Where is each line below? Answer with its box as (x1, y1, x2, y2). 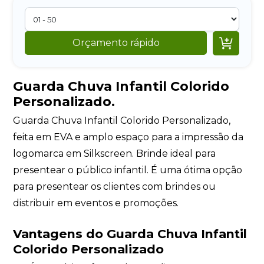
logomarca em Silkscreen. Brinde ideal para (13, 147, 216, 159)
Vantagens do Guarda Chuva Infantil (13, 226, 247, 242)
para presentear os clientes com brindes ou (13, 180, 216, 192)
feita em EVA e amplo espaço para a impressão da (13, 131, 244, 143)
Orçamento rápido (72, 37, 160, 49)
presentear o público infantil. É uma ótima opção (13, 164, 243, 176)
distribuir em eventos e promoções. (13, 197, 179, 209)
